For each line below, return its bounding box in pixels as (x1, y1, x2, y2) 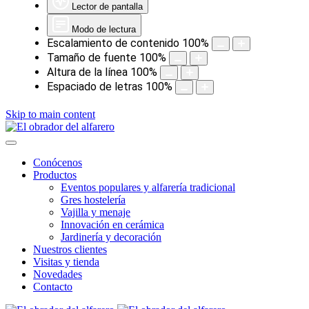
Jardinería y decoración (61, 231, 161, 243)
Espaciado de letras (47, 80, 143, 93)
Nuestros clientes (33, 243, 107, 255)
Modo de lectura (72, 24, 136, 34)
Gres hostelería (61, 194, 126, 206)
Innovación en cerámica (61, 219, 164, 230)
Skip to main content (6, 108, 95, 120)
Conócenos (33, 157, 82, 168)
